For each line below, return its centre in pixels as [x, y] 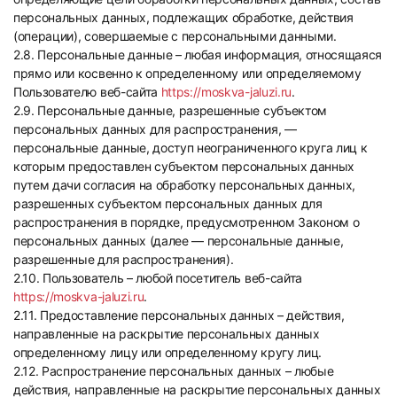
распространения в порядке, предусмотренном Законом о [187, 222]
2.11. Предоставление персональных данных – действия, [179, 315]
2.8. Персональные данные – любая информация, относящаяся [198, 54]
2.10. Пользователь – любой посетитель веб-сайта [158, 278]
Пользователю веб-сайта [87, 92]
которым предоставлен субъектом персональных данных [184, 166]
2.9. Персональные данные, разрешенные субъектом [170, 110]
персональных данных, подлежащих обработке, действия [183, 17]
